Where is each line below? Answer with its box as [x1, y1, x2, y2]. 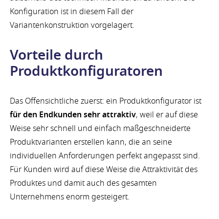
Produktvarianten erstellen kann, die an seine [10, 136, 172, 148]
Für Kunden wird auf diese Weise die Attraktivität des [10, 163, 197, 175]
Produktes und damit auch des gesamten [10, 177, 157, 189]
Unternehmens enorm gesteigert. [10, 191, 130, 203]
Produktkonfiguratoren [10, 61, 163, 82]
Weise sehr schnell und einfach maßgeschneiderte [10, 122, 191, 134]
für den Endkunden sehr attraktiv [10, 109, 136, 121]
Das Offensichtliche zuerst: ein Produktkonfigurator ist [10, 95, 201, 107]
